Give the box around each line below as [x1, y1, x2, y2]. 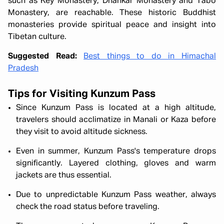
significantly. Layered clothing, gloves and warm [16, 159, 216, 167]
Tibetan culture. [8, 32, 66, 41]
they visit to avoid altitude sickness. [16, 127, 147, 136]
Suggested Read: [8, 52, 77, 60]
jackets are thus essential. [16, 171, 111, 179]
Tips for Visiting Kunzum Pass [8, 88, 155, 99]
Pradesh [8, 64, 38, 72]
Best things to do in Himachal [83, 52, 216, 60]
